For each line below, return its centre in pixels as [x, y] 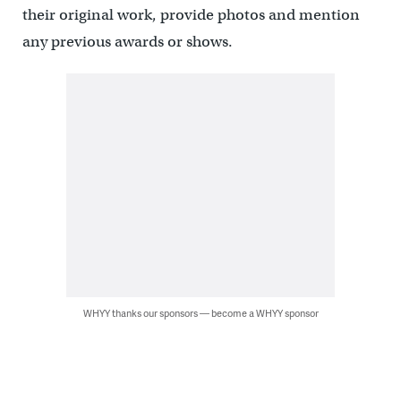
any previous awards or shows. [127, 42]
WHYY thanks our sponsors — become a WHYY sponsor [200, 313]
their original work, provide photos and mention [191, 15]
